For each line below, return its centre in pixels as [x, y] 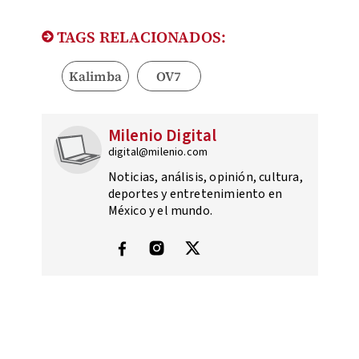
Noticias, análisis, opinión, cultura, [205, 177]
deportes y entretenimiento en [195, 194]
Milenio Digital [162, 136]
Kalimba [95, 77]
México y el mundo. [160, 211]
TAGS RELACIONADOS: [140, 37]
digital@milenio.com [158, 153]
